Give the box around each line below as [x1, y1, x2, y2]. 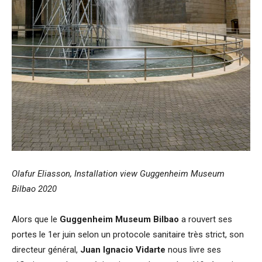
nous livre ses [166, 244, 221, 255]
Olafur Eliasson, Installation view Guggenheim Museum [12, 168, 225, 179]
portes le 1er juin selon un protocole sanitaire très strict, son [12, 229, 244, 240]
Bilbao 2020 [12, 184, 57, 194]
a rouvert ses [179, 214, 232, 225]
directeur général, [12, 244, 80, 255]
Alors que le [12, 214, 57, 225]
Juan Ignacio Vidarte [80, 244, 166, 255]
